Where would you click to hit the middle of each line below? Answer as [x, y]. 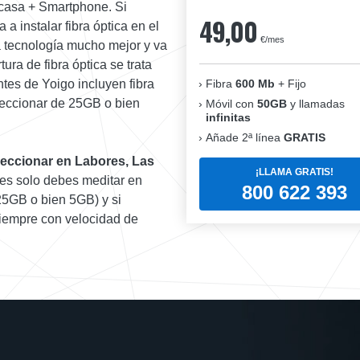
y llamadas [316, 104]
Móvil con [231, 104]
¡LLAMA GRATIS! [295, 172]
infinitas [228, 118]
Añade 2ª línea [245, 138]
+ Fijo [290, 84]
